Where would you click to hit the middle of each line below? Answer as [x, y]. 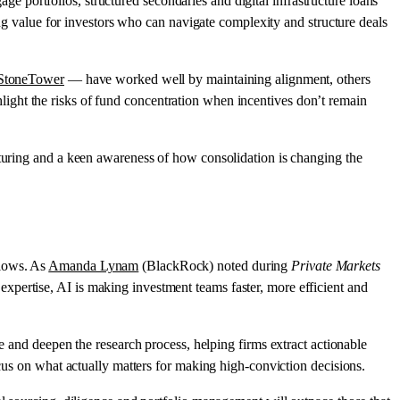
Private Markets [336, 265]
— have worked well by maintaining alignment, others [217, 79]
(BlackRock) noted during [215, 265]
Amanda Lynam [94, 265]
